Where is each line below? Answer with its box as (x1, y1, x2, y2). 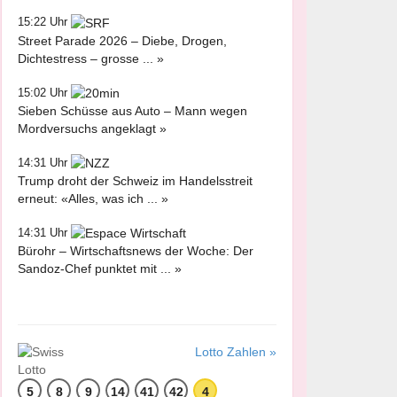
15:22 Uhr (18, 15, 71, 29)
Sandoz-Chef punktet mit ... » (18, 261, 182, 276)
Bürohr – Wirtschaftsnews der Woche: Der (18, 244, 253, 259)
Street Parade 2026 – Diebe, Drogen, (18, 33, 227, 48)
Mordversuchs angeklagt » (18, 121, 167, 136)
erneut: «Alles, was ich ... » (18, 191, 168, 206)
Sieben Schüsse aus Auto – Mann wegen (18, 103, 247, 118)
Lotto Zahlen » (194, 345, 276, 360)
